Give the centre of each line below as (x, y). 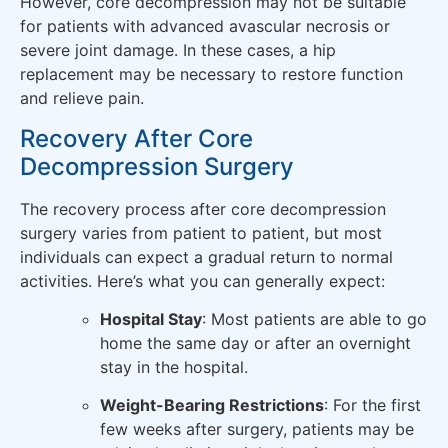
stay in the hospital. (174, 366)
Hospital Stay (151, 318)
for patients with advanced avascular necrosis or (205, 26)
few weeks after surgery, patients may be (257, 429)
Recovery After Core (136, 138)
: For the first (372, 405)
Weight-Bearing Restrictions (212, 405)
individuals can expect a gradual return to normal (206, 256)
